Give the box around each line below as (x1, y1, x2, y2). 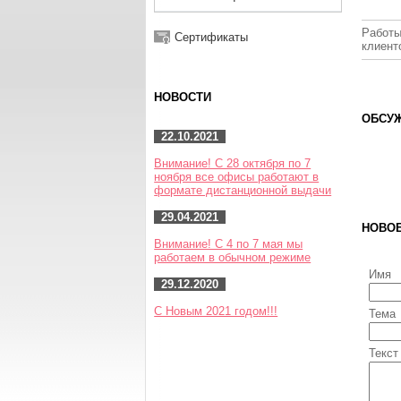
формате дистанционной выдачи (154, 183, 332, 197)
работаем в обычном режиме (154, 251, 311, 264)
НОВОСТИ (154, 90, 212, 105)
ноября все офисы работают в (154, 170, 320, 183)
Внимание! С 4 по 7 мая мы (154, 237, 303, 251)
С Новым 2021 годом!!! (154, 304, 278, 318)
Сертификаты (175, 30, 249, 44)
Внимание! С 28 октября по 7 (154, 157, 311, 170)
